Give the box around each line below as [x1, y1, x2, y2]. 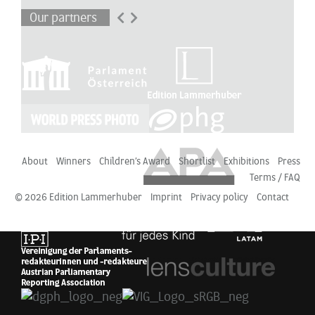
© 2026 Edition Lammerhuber [15, 193, 142, 204]
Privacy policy [191, 193, 248, 204]
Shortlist [179, 157, 215, 168]
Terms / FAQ [250, 173, 300, 184]
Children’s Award [99, 157, 170, 168]
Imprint [150, 193, 182, 204]
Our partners [29, 12, 97, 26]
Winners [56, 157, 91, 168]
